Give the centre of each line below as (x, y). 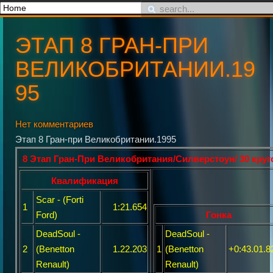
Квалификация (85, 181)
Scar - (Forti (60, 200)
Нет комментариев (54, 124)
